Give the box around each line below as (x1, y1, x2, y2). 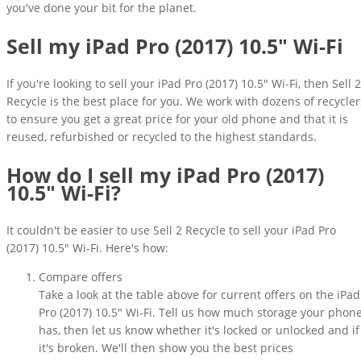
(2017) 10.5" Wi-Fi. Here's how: (6, 240, 168, 256)
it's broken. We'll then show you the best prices (39, 340, 293, 356)
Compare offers (39, 269, 122, 285)
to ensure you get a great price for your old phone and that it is (6, 111, 348, 127)
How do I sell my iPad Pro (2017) (6, 161, 324, 189)
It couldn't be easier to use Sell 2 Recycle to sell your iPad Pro (6, 222, 336, 239)
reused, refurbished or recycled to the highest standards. (6, 129, 317, 145)
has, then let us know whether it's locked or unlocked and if (39, 322, 359, 338)
